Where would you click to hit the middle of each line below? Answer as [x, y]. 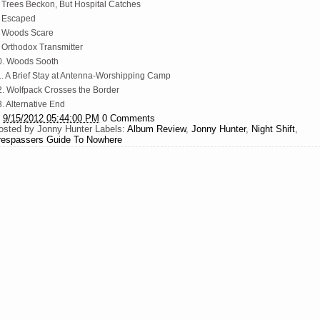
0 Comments [129, 118]
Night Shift [273, 129]
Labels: [111, 129]
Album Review [156, 129]
